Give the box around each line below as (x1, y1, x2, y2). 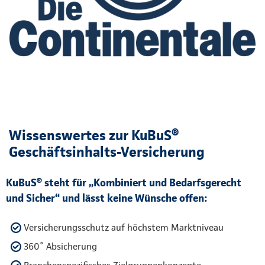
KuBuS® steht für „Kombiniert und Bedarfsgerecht (6, 176, 241, 189)
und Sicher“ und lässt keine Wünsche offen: (6, 192, 208, 205)
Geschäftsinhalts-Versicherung (9, 143, 205, 161)
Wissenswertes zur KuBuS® (9, 127, 179, 144)
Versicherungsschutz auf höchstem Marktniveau (24, 222, 224, 234)
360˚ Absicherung (24, 241, 97, 253)
